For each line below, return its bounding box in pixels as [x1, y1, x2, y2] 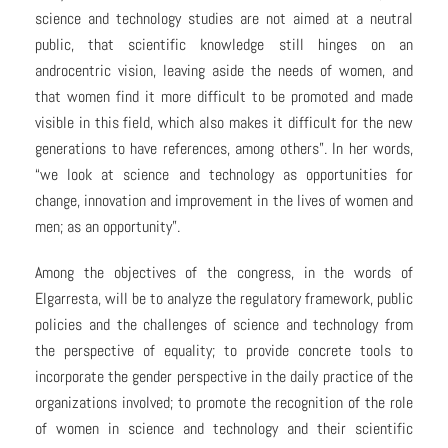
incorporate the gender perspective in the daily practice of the [35, 366, 413, 388]
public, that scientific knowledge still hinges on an [35, 34, 413, 56]
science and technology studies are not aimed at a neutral [35, 8, 413, 30]
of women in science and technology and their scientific [35, 418, 413, 440]
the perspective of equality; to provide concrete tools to [35, 340, 413, 362]
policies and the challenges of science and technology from [35, 314, 413, 336]
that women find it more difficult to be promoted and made [35, 86, 413, 108]
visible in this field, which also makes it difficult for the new [35, 112, 413, 134]
